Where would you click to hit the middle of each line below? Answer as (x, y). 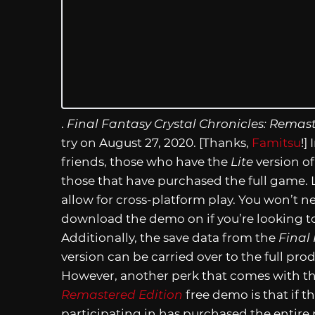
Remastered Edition (122, 294)
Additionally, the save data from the (170, 237)
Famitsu (276, 142)
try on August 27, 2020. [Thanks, (156, 142)
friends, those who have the (146, 161)
